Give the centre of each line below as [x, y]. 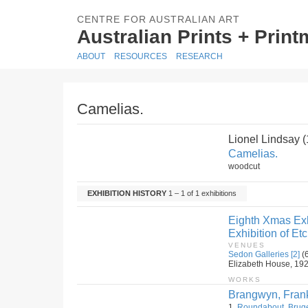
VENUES [247, 245]
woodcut [244, 166]
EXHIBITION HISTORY [127, 193]
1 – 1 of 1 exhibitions [201, 193]
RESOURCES [141, 56]
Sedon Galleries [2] [264, 254]
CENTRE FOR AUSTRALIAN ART [158, 19]
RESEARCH [199, 56]
